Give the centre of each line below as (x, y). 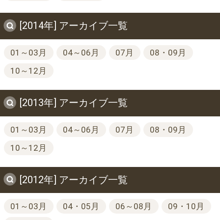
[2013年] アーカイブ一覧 (74, 102)
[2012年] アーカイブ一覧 (74, 179)
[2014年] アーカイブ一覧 (74, 26)
